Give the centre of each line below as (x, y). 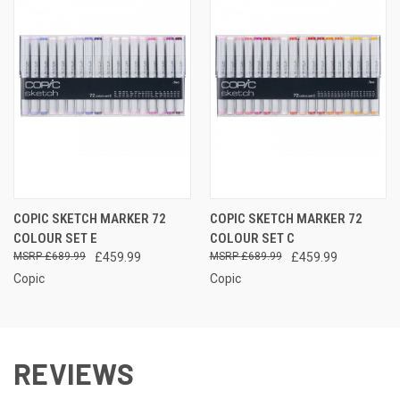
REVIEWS (74, 373)
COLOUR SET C (252, 238)
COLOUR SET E (55, 238)
